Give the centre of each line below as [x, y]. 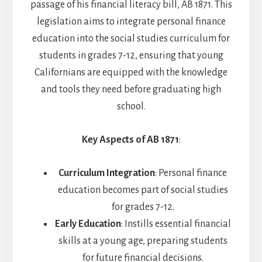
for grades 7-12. [143, 207]
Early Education [88, 224]
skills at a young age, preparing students [143, 241]
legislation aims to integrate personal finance [131, 22]
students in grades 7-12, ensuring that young [131, 56]
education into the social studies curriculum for [131, 39]
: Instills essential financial [176, 224]
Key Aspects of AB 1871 [130, 140]
